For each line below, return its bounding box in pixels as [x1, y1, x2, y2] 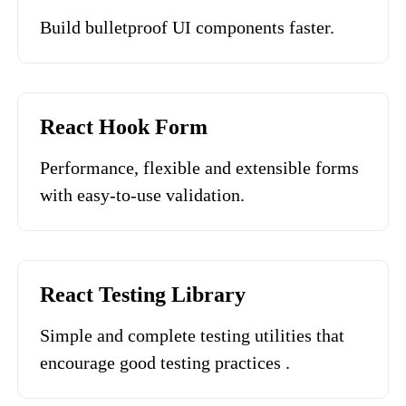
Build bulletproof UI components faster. [40, 17, 334, 37]
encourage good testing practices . [40, 353, 290, 372]
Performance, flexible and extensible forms [40, 158, 359, 178]
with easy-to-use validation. [40, 185, 245, 205]
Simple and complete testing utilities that [40, 325, 344, 345]
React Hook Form [40, 115, 208, 139]
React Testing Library [40, 283, 246, 306]
